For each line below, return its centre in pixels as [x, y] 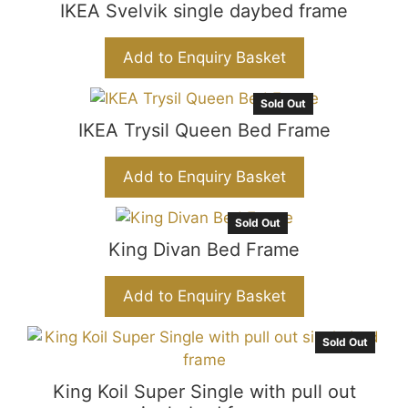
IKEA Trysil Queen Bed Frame [204, 130]
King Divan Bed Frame [204, 250]
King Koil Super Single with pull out [204, 392]
